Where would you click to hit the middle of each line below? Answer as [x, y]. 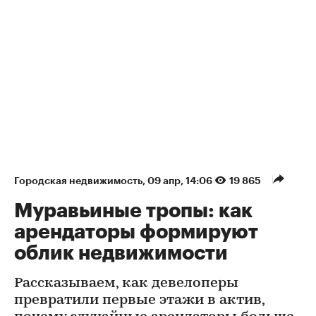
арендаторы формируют [136, 232]
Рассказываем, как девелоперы [126, 283]
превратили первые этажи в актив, [139, 300]
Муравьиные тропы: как [133, 211]
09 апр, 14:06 [181, 180]
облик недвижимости [121, 253]
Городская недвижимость [78, 180]
